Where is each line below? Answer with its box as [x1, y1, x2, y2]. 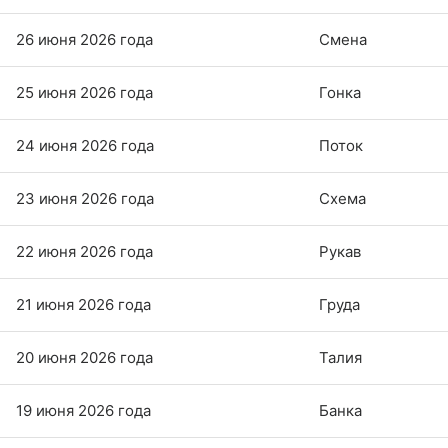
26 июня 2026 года [16, 29, 153, 49]
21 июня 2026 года [16, 294, 151, 314]
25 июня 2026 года [16, 82, 153, 102]
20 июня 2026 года [16, 347, 153, 367]
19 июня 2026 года [16, 400, 151, 420]
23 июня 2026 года [16, 188, 154, 208]
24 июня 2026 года [16, 135, 154, 155]
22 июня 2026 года [16, 241, 153, 261]
